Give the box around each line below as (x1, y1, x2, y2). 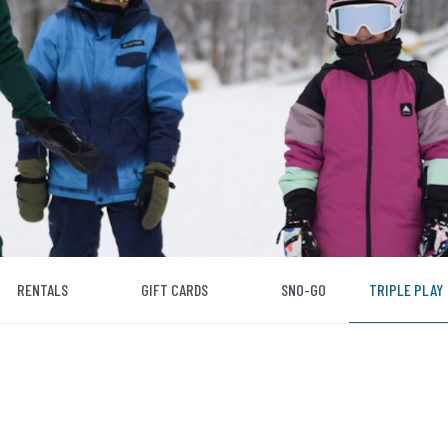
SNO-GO (281, 279, 326, 299)
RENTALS (17, 279, 68, 299)
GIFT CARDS (141, 279, 208, 299)
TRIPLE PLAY (369, 279, 443, 299)
